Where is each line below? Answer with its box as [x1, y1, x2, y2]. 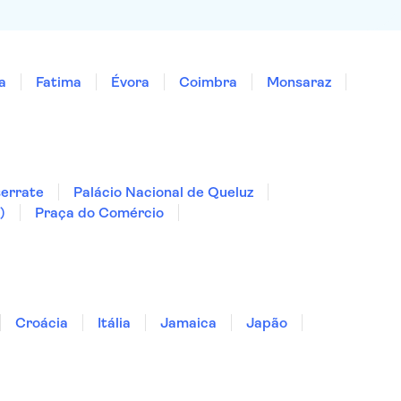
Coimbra [179, 73, 237, 90]
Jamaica [160, 314, 217, 331]
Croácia [15, 314, 68, 331]
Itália [98, 314, 131, 331]
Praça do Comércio [35, 204, 164, 221]
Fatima [36, 73, 81, 90]
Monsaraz [267, 73, 331, 90]
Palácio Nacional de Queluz [73, 183, 253, 200]
